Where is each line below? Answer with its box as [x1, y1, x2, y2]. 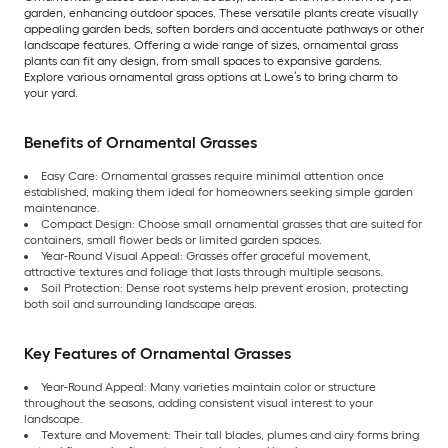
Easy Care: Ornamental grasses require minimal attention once [41, 169, 384, 184]
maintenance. [24, 201, 100, 216]
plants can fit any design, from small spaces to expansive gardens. [24, 54, 382, 69]
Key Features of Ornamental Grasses [24, 344, 291, 364]
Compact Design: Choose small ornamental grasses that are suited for [41, 217, 422, 232]
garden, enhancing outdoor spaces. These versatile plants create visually [24, 6, 418, 21]
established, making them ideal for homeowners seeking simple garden [24, 185, 413, 200]
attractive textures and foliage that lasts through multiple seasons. [24, 265, 383, 280]
